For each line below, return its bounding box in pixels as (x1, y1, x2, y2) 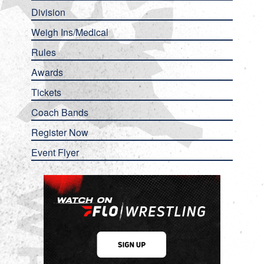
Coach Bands (31, 105, 88, 119)
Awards (31, 65, 63, 79)
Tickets (31, 85, 61, 99)
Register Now (31, 126, 88, 139)
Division (31, 5, 65, 19)
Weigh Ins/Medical (31, 25, 108, 39)
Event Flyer (31, 146, 79, 159)
